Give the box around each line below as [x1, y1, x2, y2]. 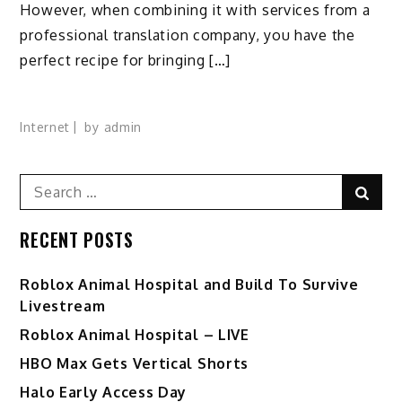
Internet [20, 118, 71, 135]
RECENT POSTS [20, 225, 134, 253]
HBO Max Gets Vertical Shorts [20, 354, 249, 372]
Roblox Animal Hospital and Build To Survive [20, 275, 359, 293]
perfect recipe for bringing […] [20, 51, 232, 70]
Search [19, 174, 67, 193]
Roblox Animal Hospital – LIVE [20, 325, 249, 344]
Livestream [20, 296, 106, 315]
